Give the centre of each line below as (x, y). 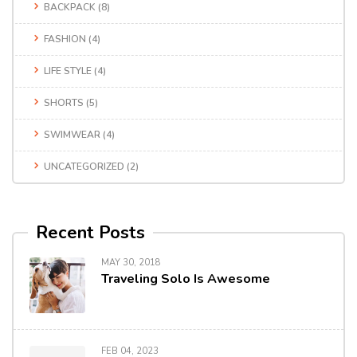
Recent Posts (90, 232)
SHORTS (64, 102)
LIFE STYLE (68, 71)
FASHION (65, 39)
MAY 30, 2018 (131, 262)
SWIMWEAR (72, 134)
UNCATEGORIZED (84, 166)
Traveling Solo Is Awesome (186, 279)
